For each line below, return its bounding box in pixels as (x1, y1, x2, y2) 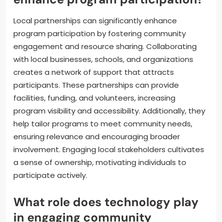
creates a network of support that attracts (13, 67, 174, 78)
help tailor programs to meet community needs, (13, 118, 192, 129)
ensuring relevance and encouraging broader (13, 131, 180, 142)
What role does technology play (13, 194, 199, 210)
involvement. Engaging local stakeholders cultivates (13, 144, 204, 155)
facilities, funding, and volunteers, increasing (13, 93, 175, 104)
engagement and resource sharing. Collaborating (13, 41, 197, 52)
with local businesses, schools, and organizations (13, 54, 193, 65)
